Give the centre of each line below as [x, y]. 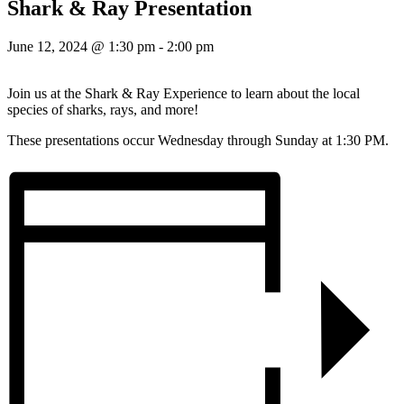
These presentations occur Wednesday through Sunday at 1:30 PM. [198, 141]
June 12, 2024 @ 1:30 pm [81, 47]
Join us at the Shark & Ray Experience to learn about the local [184, 94]
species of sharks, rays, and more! [103, 110]
